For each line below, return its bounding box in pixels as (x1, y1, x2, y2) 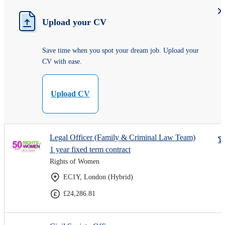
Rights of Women (50, 157, 99, 165)
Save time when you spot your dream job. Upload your (42, 46, 199, 54)
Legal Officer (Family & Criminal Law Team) (50, 133, 195, 142)
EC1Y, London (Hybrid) (63, 173, 133, 181)
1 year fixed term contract (50, 145, 131, 154)
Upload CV (51, 89, 90, 98)
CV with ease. (42, 57, 82, 65)
